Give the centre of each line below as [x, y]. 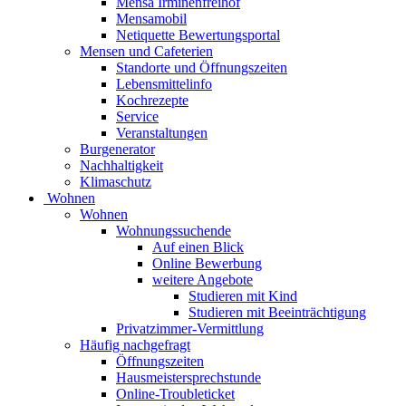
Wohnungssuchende [174, 231]
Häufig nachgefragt [135, 345]
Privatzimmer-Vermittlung [190, 329]
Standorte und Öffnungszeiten [202, 68]
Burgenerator [117, 150]
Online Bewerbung [207, 264]
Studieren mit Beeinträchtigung [277, 313]
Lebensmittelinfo [164, 84]
